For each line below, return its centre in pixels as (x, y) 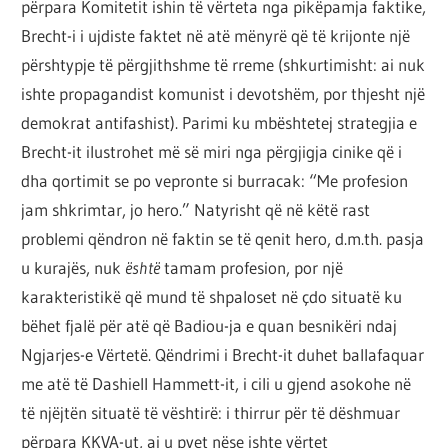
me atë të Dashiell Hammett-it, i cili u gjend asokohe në (216, 384)
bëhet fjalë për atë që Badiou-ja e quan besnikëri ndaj (209, 326)
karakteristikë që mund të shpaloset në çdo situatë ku (212, 297)
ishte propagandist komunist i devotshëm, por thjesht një (223, 94)
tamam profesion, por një (254, 268)
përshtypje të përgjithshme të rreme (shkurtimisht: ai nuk (223, 65)
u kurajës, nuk (73, 268)
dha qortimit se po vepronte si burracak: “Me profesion (215, 181)
